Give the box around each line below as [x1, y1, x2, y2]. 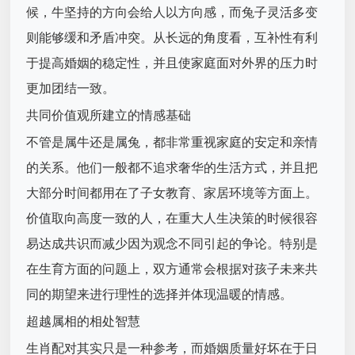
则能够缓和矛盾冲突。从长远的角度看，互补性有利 [26, 31, 319, 45]
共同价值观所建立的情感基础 [26, 109, 192, 123]
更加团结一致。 [26, 82, 116, 96]
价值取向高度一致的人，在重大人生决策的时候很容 [26, 212, 319, 226]
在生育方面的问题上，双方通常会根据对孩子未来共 [26, 262, 319, 277]
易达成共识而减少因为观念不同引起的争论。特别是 [26, 237, 319, 251]
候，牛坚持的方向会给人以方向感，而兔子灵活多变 [26, 6, 319, 20]
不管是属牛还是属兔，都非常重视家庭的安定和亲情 [26, 136, 319, 150]
